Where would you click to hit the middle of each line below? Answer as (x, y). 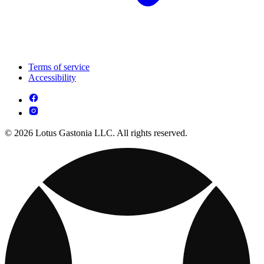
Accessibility (52, 78)
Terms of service (59, 67)
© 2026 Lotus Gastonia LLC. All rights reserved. (96, 133)
